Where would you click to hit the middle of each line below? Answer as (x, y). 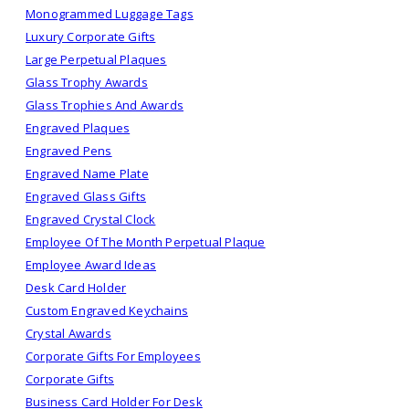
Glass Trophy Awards (87, 82)
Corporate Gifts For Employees (113, 356)
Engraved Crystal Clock (91, 219)
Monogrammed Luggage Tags (110, 13)
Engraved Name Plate (87, 173)
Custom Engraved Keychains (107, 310)
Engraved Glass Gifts (86, 196)
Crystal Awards (68, 333)
